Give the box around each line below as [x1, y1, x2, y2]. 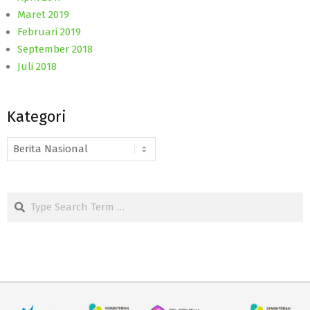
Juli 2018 [17, 60, 57, 73]
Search [7, 192, 42, 206]
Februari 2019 [17, 25, 81, 38]
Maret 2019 [17, 8, 69, 21]
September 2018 [17, 42, 93, 55]
